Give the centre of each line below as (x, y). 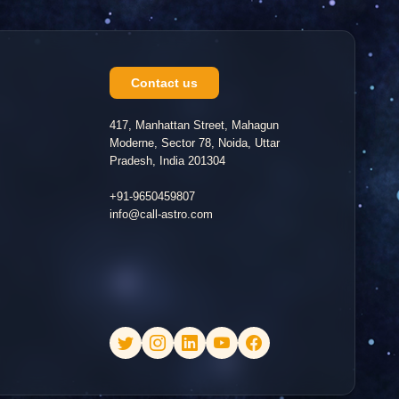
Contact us (164, 82)
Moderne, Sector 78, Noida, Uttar (194, 142)
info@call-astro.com (161, 214)
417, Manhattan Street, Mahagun (194, 125)
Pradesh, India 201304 (167, 160)
